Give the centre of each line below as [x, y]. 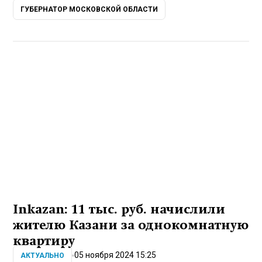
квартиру [44, 241]
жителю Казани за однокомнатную [131, 225]
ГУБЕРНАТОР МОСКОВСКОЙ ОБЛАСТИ [89, 10]
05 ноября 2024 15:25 [116, 255]
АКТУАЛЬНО [43, 255]
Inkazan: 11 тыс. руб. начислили [119, 209]
